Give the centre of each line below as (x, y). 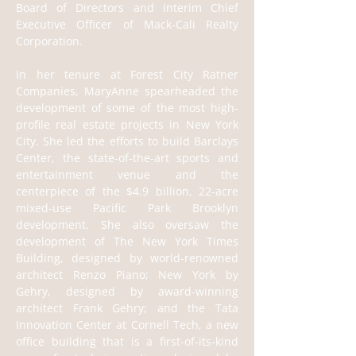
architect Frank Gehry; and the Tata (127, 308)
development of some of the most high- (127, 108)
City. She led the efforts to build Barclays (127, 141)
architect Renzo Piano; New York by (127, 275)
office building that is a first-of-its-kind (127, 341)
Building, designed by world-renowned (127, 258)
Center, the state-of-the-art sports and (127, 158)
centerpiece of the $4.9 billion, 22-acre (127, 191)
